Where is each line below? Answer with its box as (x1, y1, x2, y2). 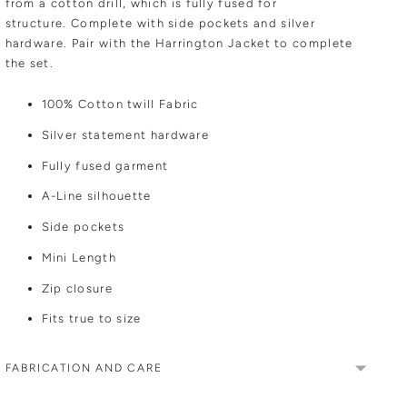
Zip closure (41, 281, 113, 295)
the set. (5, 56, 58, 70)
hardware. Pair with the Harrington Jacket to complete (5, 36, 353, 50)
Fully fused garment (41, 158, 169, 173)
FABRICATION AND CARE (5, 362, 163, 375)
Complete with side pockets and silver (70, 16, 316, 30)
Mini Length (41, 250, 116, 264)
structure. (5, 16, 71, 30)
